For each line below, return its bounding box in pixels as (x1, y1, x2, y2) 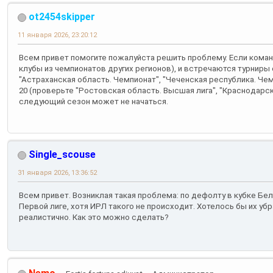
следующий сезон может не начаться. (19, 97, 168, 107)
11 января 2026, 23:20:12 (18, 31, 97, 40)
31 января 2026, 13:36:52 (18, 168, 97, 177)
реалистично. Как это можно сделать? (19, 213, 169, 222)
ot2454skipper (29, 11, 95, 23)
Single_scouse (29, 148, 96, 160)
